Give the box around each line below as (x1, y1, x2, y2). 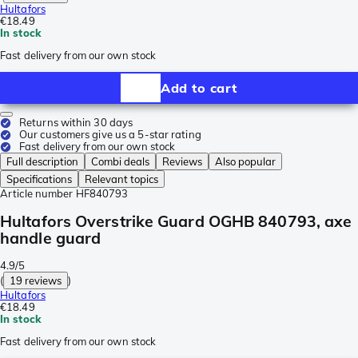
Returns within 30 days (19, 116, 133, 129)
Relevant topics (85, 173, 158, 186)
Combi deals (91, 155, 149, 169)
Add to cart (161, 79, 237, 96)
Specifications (6, 173, 72, 186)
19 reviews (10, 273, 62, 287)
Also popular (215, 155, 276, 169)
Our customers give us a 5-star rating (19, 128, 201, 141)
